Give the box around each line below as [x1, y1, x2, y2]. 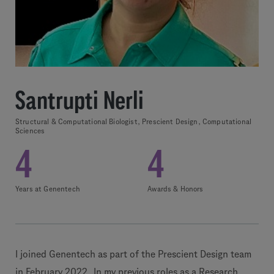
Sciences [15, 127, 45, 135]
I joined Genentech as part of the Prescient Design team [15, 249, 251, 259]
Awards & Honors [147, 185, 204, 193]
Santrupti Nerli [15, 87, 144, 114]
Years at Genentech [15, 185, 80, 193]
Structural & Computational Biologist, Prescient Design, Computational [15, 117, 252, 125]
